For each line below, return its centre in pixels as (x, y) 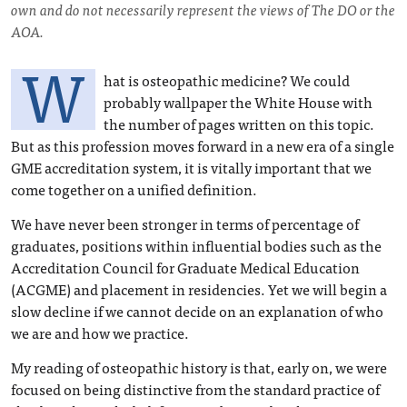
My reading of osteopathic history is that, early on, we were (199, 367)
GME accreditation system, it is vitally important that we (191, 167)
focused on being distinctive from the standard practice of (195, 389)
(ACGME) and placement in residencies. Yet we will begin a (199, 289)
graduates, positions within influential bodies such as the (196, 245)
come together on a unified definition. (134, 189)
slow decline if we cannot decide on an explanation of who (197, 311)
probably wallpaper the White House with (238, 102)
